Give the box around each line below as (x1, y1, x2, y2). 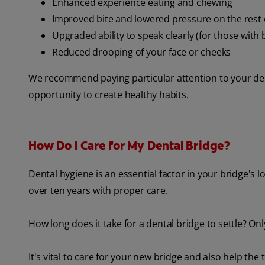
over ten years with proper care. (28, 184, 168, 198)
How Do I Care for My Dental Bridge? (28, 138, 230, 154)
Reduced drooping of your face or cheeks (52, 46, 231, 59)
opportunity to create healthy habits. (28, 88, 189, 102)
